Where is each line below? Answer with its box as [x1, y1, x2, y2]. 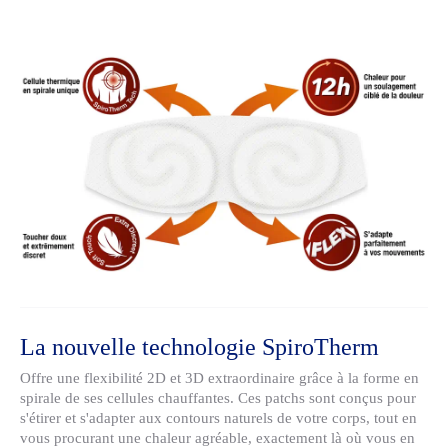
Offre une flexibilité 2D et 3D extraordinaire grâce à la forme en [20, 369, 419, 386]
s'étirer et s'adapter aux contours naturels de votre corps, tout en [20, 409, 417, 426]
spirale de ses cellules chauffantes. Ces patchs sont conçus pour [20, 389, 416, 406]
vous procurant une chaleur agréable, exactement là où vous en [20, 429, 415, 446]
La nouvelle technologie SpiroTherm [20, 333, 379, 360]
